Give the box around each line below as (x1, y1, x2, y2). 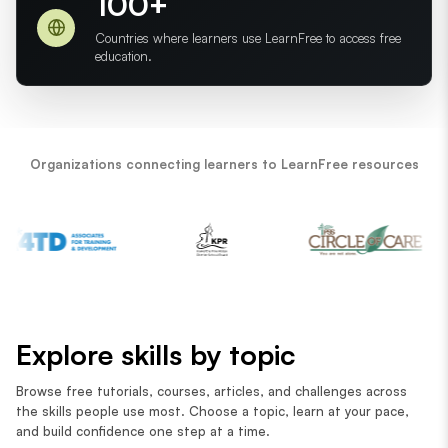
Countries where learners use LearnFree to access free (95, 30, 401, 46)
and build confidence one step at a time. (16, 422, 270, 439)
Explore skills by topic (16, 336, 295, 372)
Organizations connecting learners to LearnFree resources (29, 155, 419, 172)
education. (95, 48, 152, 64)
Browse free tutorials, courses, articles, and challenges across (16, 382, 407, 399)
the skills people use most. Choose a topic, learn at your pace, (16, 402, 409, 419)
